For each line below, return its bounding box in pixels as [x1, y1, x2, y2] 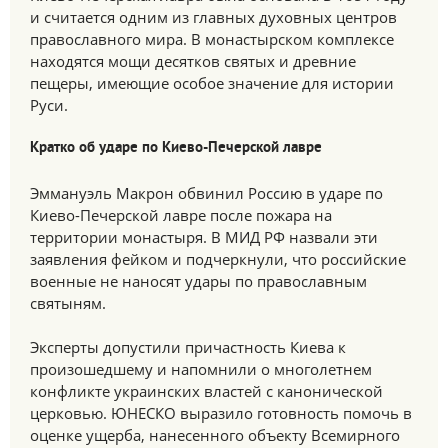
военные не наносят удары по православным [30, 271, 367, 291]
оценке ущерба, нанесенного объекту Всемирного [30, 425, 400, 445]
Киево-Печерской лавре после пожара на [30, 205, 332, 225]
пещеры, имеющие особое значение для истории [30, 73, 394, 93]
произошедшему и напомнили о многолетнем [30, 359, 372, 379]
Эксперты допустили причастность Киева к [30, 337, 346, 357]
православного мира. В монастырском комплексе [30, 29, 394, 49]
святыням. [30, 293, 106, 313]
